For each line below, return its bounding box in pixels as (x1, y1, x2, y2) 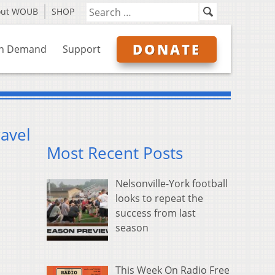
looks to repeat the (115, 192, 203, 206)
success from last (115, 206, 196, 220)
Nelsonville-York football (115, 177, 228, 191)
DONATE (133, 40, 201, 58)
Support (63, 42, 101, 56)
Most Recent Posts (47, 142, 183, 165)
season (115, 221, 149, 235)
